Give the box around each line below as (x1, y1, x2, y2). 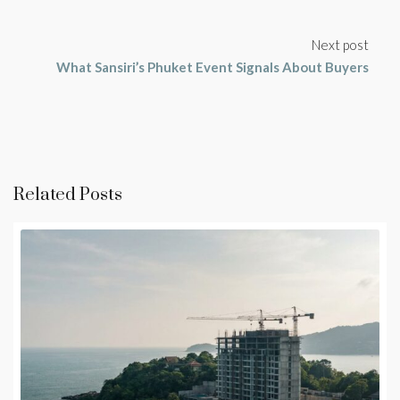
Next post (312, 37, 369, 54)
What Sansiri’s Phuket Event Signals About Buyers (56, 59, 369, 76)
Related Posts (13, 184, 122, 207)
